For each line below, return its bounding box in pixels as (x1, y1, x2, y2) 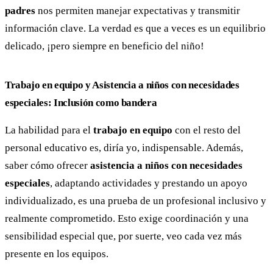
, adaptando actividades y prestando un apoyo (50, 177, 247, 190)
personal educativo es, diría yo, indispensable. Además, (5, 142, 243, 154)
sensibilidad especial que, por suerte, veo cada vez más (5, 230, 242, 243)
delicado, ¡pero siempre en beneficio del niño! (5, 40, 204, 52)
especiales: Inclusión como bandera (5, 97, 157, 109)
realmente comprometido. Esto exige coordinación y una (5, 213, 249, 225)
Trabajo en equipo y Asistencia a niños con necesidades (5, 79, 239, 91)
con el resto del (172, 124, 241, 136)
